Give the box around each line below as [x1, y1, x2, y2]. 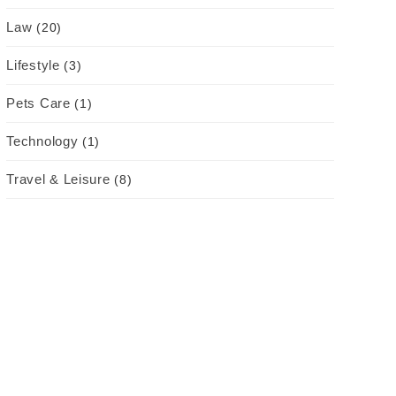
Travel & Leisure [6, 171, 110, 187]
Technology [6, 133, 79, 148]
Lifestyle [6, 57, 60, 72]
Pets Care [6, 95, 71, 110]
